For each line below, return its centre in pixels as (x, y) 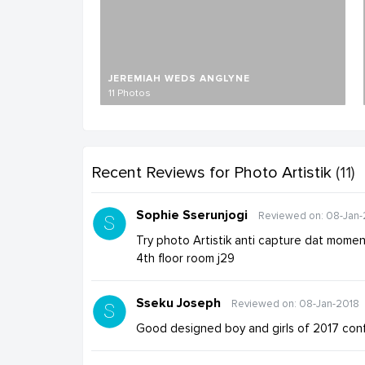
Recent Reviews (150, 172)
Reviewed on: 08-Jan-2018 (295, 303)
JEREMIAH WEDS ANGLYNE (179, 78)
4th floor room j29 (185, 258)
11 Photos (130, 93)
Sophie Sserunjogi (192, 215)
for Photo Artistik (270, 172)
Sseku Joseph (178, 303)
